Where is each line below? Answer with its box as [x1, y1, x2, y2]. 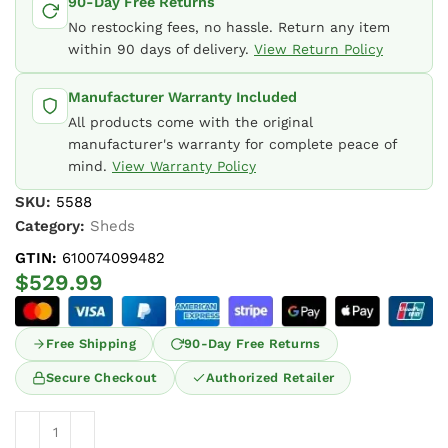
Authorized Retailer [205, 370, 335, 386]
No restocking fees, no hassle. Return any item [68, 19, 390, 36]
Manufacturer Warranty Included [68, 89, 297, 106]
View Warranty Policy [112, 158, 256, 175]
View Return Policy [254, 41, 383, 58]
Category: [15, 217, 85, 236]
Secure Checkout [46, 370, 158, 386]
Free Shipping [46, 336, 136, 352]
